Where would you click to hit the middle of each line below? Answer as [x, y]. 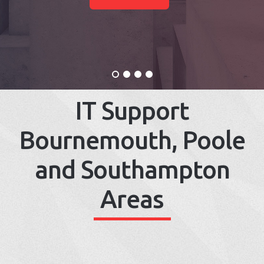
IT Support [132, 110]
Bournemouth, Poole [132, 140]
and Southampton [132, 169]
